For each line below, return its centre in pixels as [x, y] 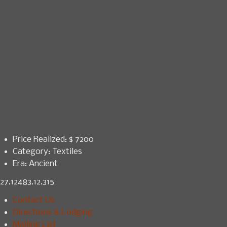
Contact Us [34, 200]
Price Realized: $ [43, 140]
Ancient [43, 164]
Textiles [67, 152]
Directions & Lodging [53, 213]
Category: [31, 152]
